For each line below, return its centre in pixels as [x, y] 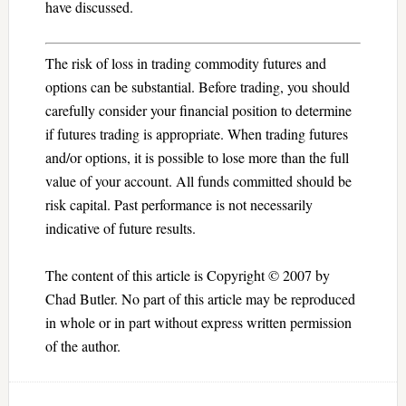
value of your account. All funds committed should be [198, 180]
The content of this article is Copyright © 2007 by [187, 275]
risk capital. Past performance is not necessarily [179, 204]
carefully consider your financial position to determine [198, 110]
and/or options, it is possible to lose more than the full [197, 157]
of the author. [82, 345]
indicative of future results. [120, 227]
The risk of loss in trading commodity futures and [185, 63]
